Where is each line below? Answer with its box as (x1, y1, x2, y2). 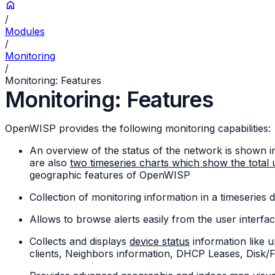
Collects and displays (29, 235, 130, 248)
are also (29, 157, 70, 169)
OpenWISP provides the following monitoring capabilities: (5, 122, 271, 135)
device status (130, 235, 190, 248)
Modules (5, 25, 45, 38)
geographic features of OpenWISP (29, 169, 190, 182)
